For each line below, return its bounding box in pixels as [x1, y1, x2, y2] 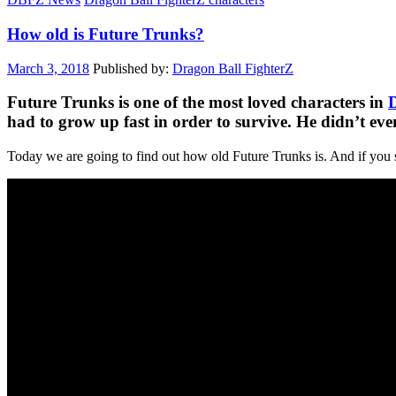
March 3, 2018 [7, 60, 89, 76]
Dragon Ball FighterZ [172, 60, 293, 76]
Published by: [93, 60, 172, 76]
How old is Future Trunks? [7, 24, 204, 43]
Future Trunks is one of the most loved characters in [7, 93, 388, 112]
